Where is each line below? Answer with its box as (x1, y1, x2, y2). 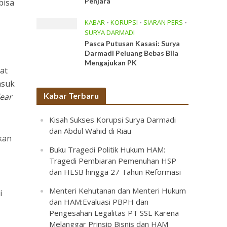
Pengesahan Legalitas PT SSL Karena (49, 208, 179, 218)
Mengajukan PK (85, 58, 137, 67)
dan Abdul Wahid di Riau (49, 126, 132, 136)
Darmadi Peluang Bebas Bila (85, 49, 179, 57)
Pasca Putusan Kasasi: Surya (85, 39, 180, 48)
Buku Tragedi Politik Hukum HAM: (49, 144, 166, 155)
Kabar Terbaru (44, 91, 99, 100)
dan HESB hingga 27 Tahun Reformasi (49, 167, 181, 177)
